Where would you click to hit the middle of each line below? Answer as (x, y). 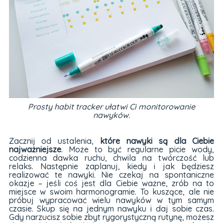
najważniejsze (35, 149)
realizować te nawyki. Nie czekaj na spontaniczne (111, 174)
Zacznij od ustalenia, (55, 141)
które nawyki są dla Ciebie (157, 141)
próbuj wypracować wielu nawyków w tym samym (111, 200)
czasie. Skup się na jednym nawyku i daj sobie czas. (111, 208)
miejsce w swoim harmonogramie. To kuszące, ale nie (111, 191)
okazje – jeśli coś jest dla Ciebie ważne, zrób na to (111, 183)
